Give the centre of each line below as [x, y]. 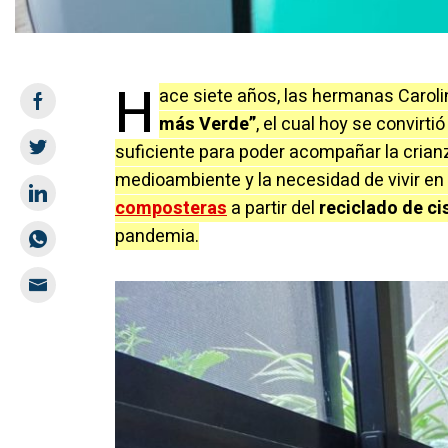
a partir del [273, 208]
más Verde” [207, 124]
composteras [171, 208]
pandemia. [157, 236]
